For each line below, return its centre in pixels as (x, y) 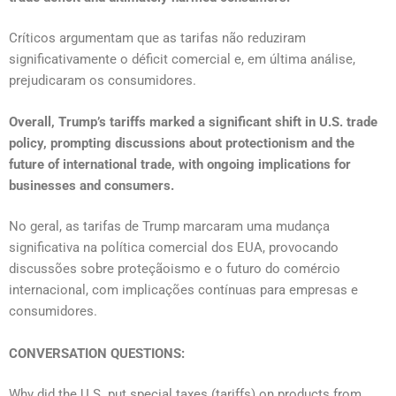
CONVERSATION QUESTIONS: (97, 353)
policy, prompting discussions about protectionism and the (182, 143)
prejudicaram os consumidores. (103, 81)
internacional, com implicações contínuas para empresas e (183, 290)
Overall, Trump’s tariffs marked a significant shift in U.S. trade (193, 122)
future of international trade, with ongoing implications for (180, 164)
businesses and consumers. (93, 185)
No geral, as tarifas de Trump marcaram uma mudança (169, 227)
